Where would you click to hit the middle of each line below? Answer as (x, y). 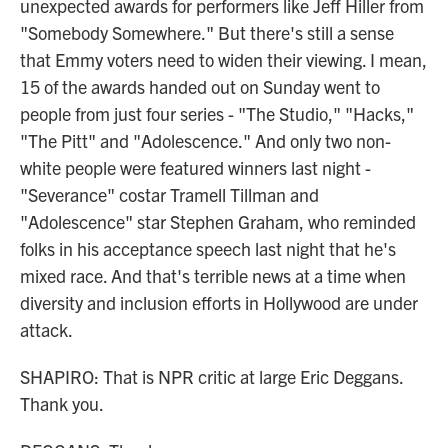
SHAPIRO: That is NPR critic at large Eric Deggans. (211, 376)
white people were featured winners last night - (195, 167)
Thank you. (62, 403)
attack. (46, 329)
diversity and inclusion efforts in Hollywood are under (219, 302)
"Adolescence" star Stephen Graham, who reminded (218, 221)
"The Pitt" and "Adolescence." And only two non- (205, 140)
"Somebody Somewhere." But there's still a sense (207, 32)
